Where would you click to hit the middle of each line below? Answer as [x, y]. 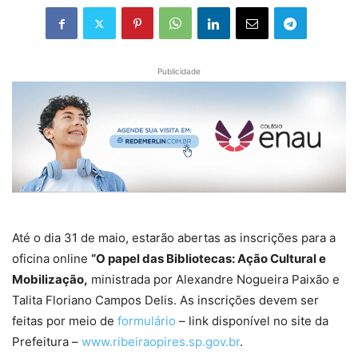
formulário [147, 321]
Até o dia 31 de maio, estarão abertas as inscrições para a [174, 238]
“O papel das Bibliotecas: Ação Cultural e [209, 259]
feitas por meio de [65, 321]
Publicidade [179, 71]
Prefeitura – [47, 342]
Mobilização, [50, 280]
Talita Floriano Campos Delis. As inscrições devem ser [165, 300]
